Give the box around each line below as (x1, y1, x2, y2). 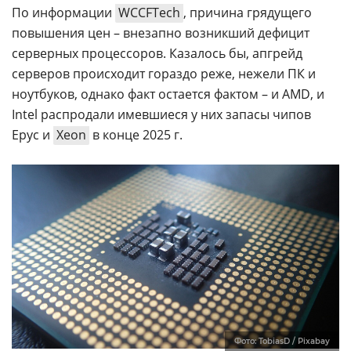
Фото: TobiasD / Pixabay (234, 336, 330, 347)
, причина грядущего (183, 4, 312, 21)
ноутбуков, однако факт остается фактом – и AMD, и (12, 85, 324, 103)
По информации (12, 4, 115, 21)
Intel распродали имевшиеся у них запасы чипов (12, 106, 311, 123)
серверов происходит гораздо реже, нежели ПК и (12, 65, 316, 82)
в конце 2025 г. (89, 126, 183, 143)
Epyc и (12, 126, 53, 143)
